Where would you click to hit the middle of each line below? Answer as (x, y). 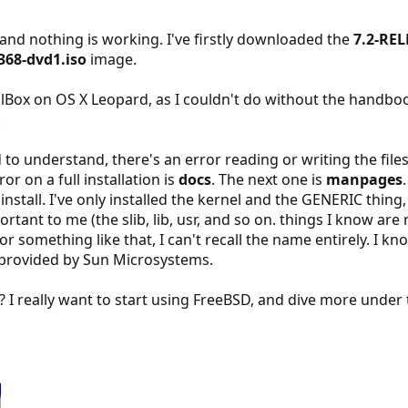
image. (111, 59)
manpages (364, 179)
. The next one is (268, 179)
